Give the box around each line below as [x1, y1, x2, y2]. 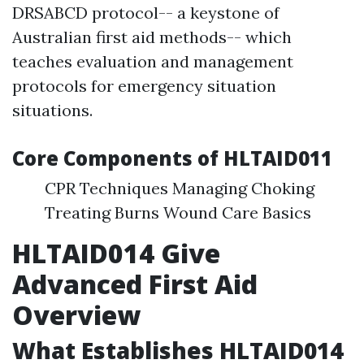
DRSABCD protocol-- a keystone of [12, 2, 279, 23]
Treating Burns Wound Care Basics [45, 202, 311, 223]
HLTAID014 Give [12, 236, 220, 271]
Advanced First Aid [12, 266, 258, 301]
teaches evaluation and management [12, 51, 293, 71]
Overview [12, 297, 141, 332]
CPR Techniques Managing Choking [45, 178, 314, 198]
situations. [12, 100, 93, 120]
